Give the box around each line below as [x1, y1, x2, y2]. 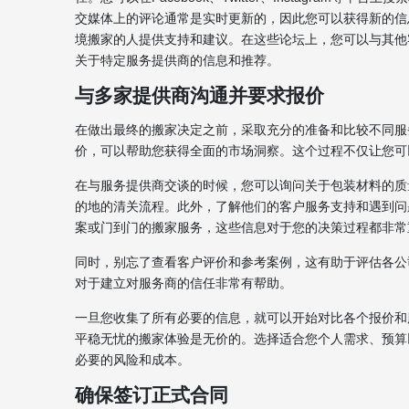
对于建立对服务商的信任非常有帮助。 [75, 276, 292, 290]
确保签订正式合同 [75, 384, 228, 405]
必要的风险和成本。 [75, 352, 190, 367]
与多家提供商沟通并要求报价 [75, 85, 324, 106]
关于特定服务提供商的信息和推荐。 [75, 53, 279, 68]
